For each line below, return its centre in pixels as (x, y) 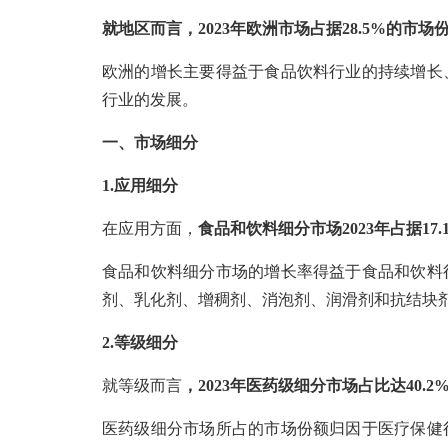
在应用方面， (150, 228)
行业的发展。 (150, 99)
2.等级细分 (140, 342)
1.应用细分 (140, 185)
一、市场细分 (150, 142)
